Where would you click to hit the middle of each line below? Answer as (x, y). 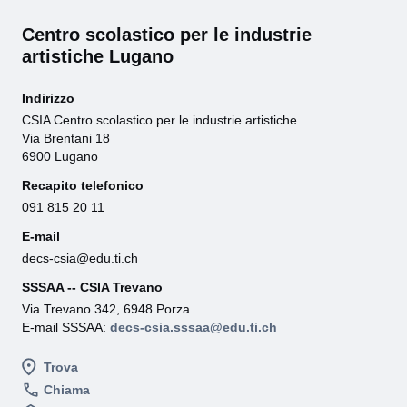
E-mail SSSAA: (66, 327)
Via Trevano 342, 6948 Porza (106, 309)
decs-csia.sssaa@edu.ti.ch (194, 327)
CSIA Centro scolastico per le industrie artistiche (159, 120)
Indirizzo (48, 98)
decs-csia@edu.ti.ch (80, 258)
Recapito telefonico (83, 185)
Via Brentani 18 (66, 138)
